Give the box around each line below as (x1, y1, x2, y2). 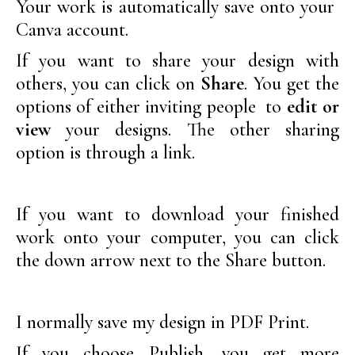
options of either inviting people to (16, 94, 287, 118)
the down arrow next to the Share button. (16, 248, 326, 272)
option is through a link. (16, 140, 195, 164)
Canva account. (16, 17, 128, 41)
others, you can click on (16, 71, 200, 95)
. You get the (244, 71, 339, 95)
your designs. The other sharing (51, 117, 339, 141)
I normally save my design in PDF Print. (16, 310, 309, 334)
